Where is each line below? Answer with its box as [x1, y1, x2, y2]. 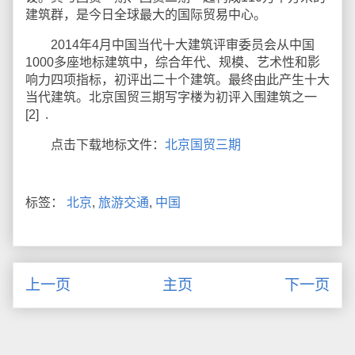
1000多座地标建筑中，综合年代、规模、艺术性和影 [25, 55, 320, 69]
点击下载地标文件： [25, 138, 165, 151]
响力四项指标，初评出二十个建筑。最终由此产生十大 [25, 73, 330, 86]
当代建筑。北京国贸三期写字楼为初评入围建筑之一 [25, 90, 317, 104]
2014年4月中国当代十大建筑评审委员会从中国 [25, 38, 315, 52]
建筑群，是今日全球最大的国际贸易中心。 [25, 8, 266, 21]
